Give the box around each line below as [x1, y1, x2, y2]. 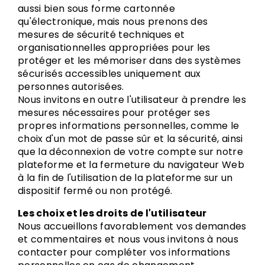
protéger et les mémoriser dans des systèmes [18, 54, 241, 67]
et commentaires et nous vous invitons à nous [18, 232, 239, 246]
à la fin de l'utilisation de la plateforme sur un [18, 171, 233, 185]
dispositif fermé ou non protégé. [18, 184, 173, 198]
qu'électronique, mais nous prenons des [18, 15, 208, 28]
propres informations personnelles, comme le [18, 119, 240, 132]
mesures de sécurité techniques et [18, 28, 185, 41]
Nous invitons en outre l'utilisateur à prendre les [18, 93, 247, 106]
